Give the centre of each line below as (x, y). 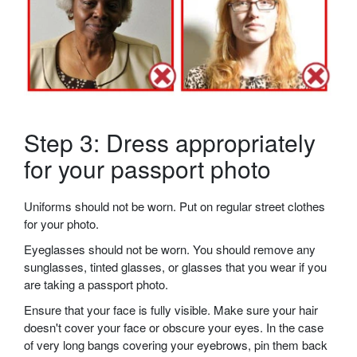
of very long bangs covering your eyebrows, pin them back (176, 345)
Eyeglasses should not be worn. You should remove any (170, 249)
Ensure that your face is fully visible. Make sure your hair (171, 310)
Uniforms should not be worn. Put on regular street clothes (175, 206)
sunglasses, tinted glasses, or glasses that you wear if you (175, 267)
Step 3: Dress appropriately (170, 143)
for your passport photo (147, 169)
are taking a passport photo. (96, 284)
